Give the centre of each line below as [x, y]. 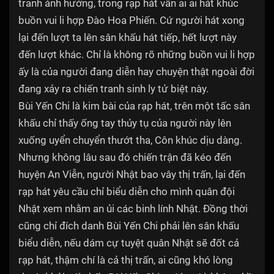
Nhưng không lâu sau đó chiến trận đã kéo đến [125, 157]
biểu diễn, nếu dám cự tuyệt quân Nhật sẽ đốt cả [129, 243]
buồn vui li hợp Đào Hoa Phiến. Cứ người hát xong [131, 20]
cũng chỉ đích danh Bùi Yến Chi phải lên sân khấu [129, 226]
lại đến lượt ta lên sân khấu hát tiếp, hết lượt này [128, 38]
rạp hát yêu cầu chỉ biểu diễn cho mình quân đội [127, 192]
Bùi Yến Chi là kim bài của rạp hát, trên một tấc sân [134, 106]
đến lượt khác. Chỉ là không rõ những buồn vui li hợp [137, 55]
